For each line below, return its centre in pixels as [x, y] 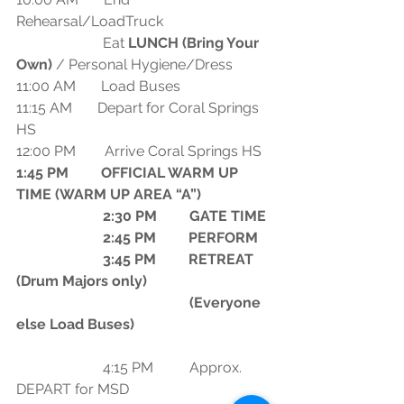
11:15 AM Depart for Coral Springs [139, 108]
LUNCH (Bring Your [195, 43]
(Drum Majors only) [82, 281]
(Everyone [103, 303]
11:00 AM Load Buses [98, 87]
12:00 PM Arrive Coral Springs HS [139, 151]
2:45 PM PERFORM [180, 238]
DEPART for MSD [73, 390]
